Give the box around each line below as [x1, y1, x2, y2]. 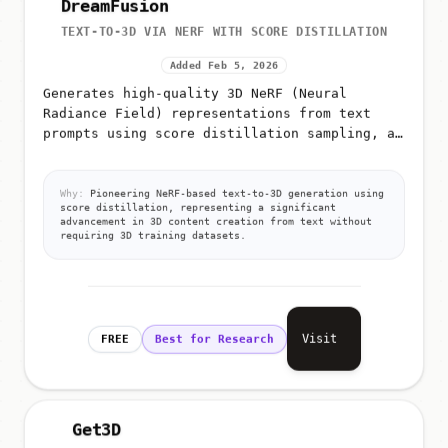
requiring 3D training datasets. [60, 222, 246, 234]
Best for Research [154, 325, 274, 339]
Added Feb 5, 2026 [169, 52, 279, 64]
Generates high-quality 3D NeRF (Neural [43, 78, 347, 94]
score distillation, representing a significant [60, 194, 336, 206]
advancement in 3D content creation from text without [60, 208, 372, 220]
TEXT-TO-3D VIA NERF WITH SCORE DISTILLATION [60, 17, 388, 32]
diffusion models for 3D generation [43, 158, 315, 174]
